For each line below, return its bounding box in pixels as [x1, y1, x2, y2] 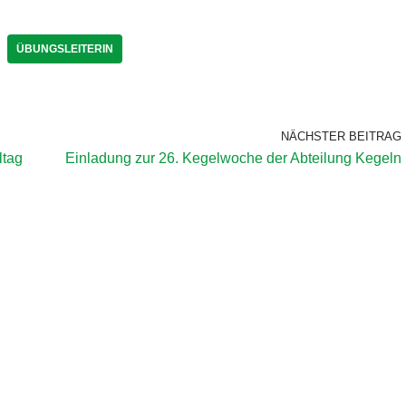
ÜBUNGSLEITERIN [16, 42, 113, 55]
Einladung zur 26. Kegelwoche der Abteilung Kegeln [65, 150, 401, 166]
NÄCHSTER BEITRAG [281, 129, 401, 143]
